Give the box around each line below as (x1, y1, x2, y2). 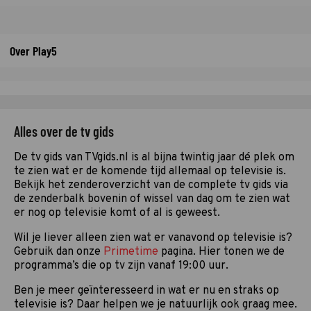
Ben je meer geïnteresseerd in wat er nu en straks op (14, 284, 279, 298)
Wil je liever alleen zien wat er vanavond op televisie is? (14, 231, 292, 245)
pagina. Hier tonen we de (158, 245, 285, 259)
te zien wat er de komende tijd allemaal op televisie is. (14, 165, 286, 178)
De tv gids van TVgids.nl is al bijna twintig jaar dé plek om (14, 151, 294, 165)
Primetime (103, 245, 158, 259)
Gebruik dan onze (14, 245, 103, 259)
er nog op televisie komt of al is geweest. (14, 206, 220, 220)
